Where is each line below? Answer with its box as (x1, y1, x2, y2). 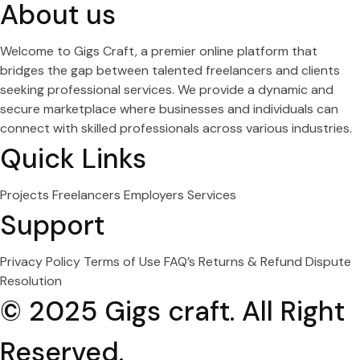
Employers (124, 186, 187, 203)
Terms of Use (84, 253, 164, 270)
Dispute (305, 253, 351, 270)
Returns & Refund (198, 253, 305, 270)
